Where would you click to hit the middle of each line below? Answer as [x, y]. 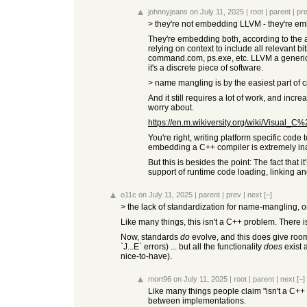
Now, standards [150, 237]
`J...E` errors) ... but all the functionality [192, 247]
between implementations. [197, 301]
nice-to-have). [146, 256]
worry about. [171, 108]
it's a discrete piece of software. [206, 68]
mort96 [160, 279]
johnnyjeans [168, 12]
